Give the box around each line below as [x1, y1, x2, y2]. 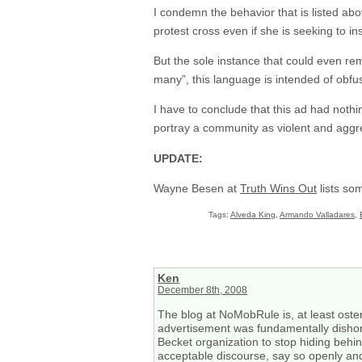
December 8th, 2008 [158, 285, 248, 296]
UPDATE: [154, 151, 203, 165]
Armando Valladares [280, 209, 355, 219]
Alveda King [230, 209, 276, 219]
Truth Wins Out [240, 182, 317, 196]
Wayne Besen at [154, 182, 240, 196]
